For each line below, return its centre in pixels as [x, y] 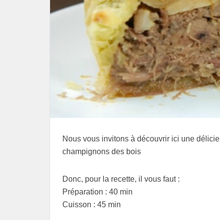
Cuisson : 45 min [92, 205]
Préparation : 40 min [97, 192]
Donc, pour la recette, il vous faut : [121, 179]
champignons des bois [102, 152]
